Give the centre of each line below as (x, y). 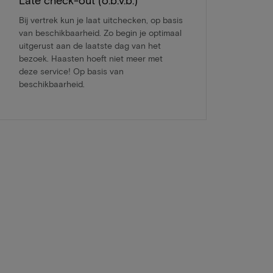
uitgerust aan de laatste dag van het (90, 46)
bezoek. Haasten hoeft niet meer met (90, 58)
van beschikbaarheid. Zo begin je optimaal (100, 33)
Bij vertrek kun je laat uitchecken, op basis (101, 20)
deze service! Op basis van (71, 71)
